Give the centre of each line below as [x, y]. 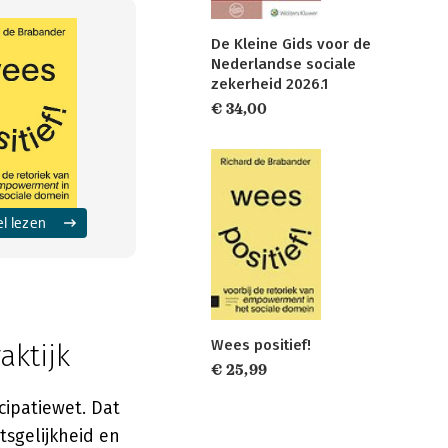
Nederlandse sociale [283, 64]
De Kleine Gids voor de [291, 44]
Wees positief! [261, 345]
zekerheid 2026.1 [269, 84]
